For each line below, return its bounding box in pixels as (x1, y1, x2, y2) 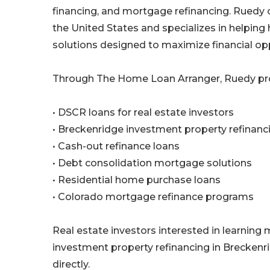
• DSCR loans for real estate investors (52, 107, 234, 119)
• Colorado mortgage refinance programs (52, 191, 254, 203)
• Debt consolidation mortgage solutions (52, 157, 252, 169)
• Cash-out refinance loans (52, 140, 180, 152)
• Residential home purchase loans (52, 174, 221, 186)
